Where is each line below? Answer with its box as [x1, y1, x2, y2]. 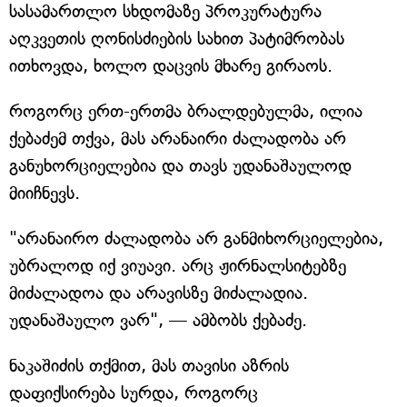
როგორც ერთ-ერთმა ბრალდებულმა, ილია [9, 101, 362, 122]
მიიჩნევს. [9, 183, 80, 203]
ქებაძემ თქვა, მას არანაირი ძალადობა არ [9, 128, 346, 149]
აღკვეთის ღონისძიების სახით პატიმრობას [9, 28, 344, 49]
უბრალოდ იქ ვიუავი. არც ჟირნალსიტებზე [9, 255, 346, 276]
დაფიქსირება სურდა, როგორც [9, 382, 258, 403]
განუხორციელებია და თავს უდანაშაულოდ [9, 155, 352, 176]
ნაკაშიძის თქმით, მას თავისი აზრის [9, 355, 289, 376]
